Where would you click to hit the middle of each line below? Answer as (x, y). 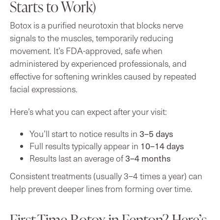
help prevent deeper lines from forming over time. (101, 188)
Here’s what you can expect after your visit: (88, 111)
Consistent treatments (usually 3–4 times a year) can (106, 176)
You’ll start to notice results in (84, 133)
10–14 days (162, 146)
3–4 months (148, 158)
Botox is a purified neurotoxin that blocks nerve (96, 25)
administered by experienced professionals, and (98, 63)
